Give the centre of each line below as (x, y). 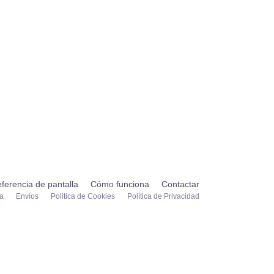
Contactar (180, 184)
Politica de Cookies (83, 197)
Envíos (27, 197)
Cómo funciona (120, 184)
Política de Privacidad (163, 197)
